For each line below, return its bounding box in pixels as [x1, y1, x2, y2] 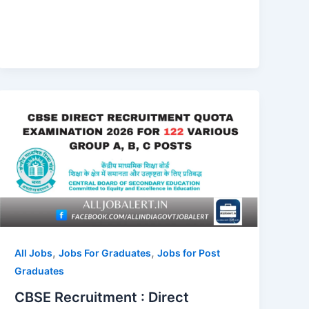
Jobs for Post [157, 247, 221, 259]
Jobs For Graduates [59, 247, 152, 259]
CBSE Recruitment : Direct [14, 289, 190, 306]
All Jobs [14, 247, 53, 259]
